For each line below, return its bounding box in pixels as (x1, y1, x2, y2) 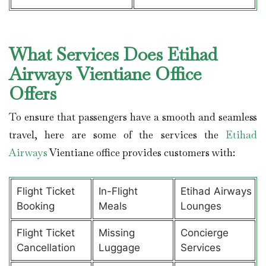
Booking (16, 199, 55, 212)
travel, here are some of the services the (9, 128, 226, 142)
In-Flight (98, 185, 138, 197)
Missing (98, 226, 135, 239)
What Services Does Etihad (9, 43, 217, 66)
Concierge (180, 226, 229, 239)
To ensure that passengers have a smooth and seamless (9, 110, 257, 124)
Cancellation (16, 241, 75, 254)
